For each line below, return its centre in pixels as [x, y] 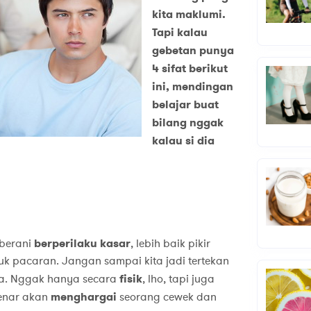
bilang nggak [187, 123]
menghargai [83, 297]
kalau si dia [183, 141]
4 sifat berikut [190, 69]
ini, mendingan [192, 87]
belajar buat [185, 105]
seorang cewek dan [166, 297]
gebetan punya [193, 51]
